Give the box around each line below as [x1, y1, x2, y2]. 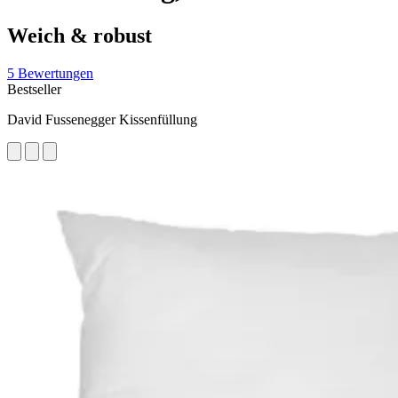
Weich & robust [7, 23, 152, 47]
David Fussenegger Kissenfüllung [7, 111, 197, 127]
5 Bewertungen [7, 65, 93, 81]
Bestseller [7, 81, 61, 97]
